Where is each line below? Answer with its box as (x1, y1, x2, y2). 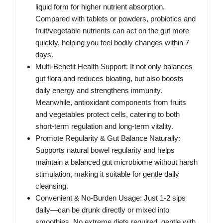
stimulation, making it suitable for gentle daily (35, 170, 179, 179)
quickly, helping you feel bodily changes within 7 (35, 38, 189, 47)
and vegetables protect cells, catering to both (35, 110, 180, 119)
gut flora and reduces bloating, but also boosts (35, 74, 184, 83)
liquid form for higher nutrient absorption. (35, 2, 165, 11)
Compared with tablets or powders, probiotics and (35, 14, 196, 23)
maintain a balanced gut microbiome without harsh (35, 158, 198, 167)
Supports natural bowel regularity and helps (35, 146, 175, 155)
